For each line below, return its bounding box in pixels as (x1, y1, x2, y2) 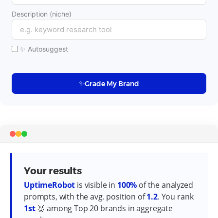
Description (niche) (12, 10, 72, 18)
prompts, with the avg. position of (24, 191, 145, 202)
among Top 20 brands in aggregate (45, 203, 173, 214)
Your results (24, 165, 82, 177)
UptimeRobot (24, 180, 75, 190)
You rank (161, 191, 194, 202)
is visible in (75, 180, 116, 190)
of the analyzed (137, 180, 193, 190)
